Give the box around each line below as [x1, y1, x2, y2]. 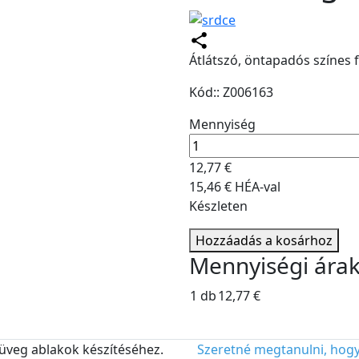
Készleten [189, 197, 248, 216]
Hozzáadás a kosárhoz [196, 232, 333, 250]
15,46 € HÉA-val [189, 178, 280, 196]
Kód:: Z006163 [189, 83, 273, 102]
